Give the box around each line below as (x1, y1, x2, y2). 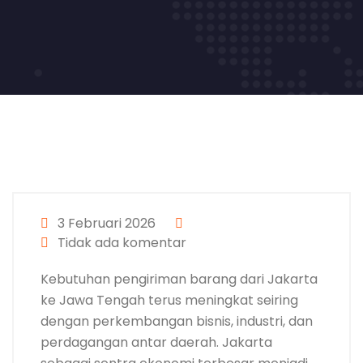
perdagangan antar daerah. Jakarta (41, 333, 272, 352)
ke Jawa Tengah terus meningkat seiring (41, 291, 298, 310)
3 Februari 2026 (54, 214, 156, 233)
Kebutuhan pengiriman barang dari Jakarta (41, 270, 318, 288)
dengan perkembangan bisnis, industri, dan (41, 312, 313, 331)
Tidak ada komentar (54, 233, 186, 252)
